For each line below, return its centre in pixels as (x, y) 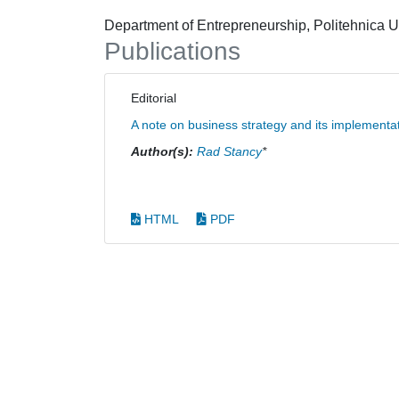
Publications (172, 51)
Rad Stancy (229, 151)
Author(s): (162, 151)
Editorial (159, 98)
